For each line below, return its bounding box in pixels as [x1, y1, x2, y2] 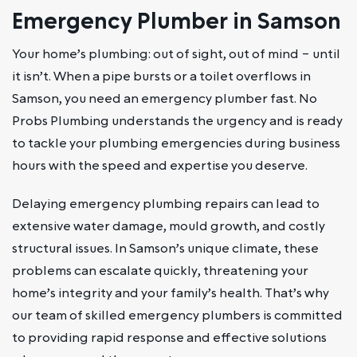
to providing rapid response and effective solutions [12, 328, 327, 347]
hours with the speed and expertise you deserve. [12, 156, 308, 175]
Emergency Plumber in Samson [12, 6, 341, 37]
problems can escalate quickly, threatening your [12, 261, 308, 280]
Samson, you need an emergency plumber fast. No [12, 89, 317, 108]
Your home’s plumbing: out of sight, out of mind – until [12, 45, 340, 63]
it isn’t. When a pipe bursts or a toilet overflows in [12, 67, 311, 85]
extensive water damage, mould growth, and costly [12, 217, 325, 235]
